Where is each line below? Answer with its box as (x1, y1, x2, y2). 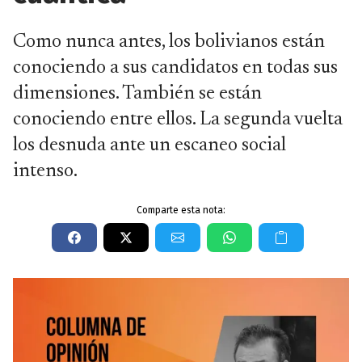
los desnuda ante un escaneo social (13, 136, 286, 155)
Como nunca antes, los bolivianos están (13, 32, 325, 52)
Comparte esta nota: (137, 204, 225, 216)
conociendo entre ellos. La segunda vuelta (13, 110, 343, 129)
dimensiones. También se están (13, 84, 262, 103)
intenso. (13, 162, 78, 181)
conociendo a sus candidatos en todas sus (13, 58, 338, 78)
